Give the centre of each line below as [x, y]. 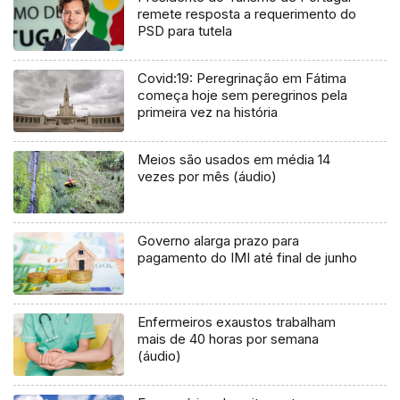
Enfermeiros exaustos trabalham [237, 321]
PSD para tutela [185, 31]
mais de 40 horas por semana [229, 338]
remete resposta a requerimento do [247, 14]
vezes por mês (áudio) [208, 176]
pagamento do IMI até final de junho [248, 257]
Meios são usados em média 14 [234, 159]
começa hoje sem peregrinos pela [243, 95]
